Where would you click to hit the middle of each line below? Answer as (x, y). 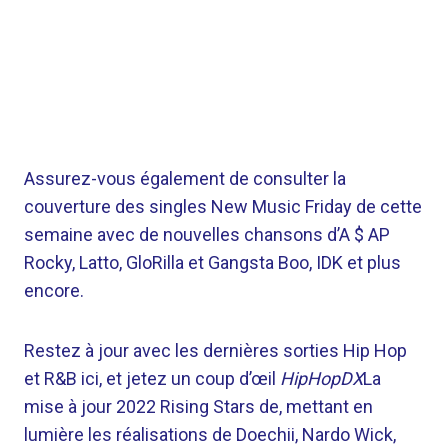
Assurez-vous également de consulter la (185, 178)
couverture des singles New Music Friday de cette (223, 206)
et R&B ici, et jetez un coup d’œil (152, 378)
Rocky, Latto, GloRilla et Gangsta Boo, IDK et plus (212, 262)
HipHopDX (321, 378)
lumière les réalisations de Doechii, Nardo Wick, (210, 434)
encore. (54, 290)
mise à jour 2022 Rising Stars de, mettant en (198, 406)
